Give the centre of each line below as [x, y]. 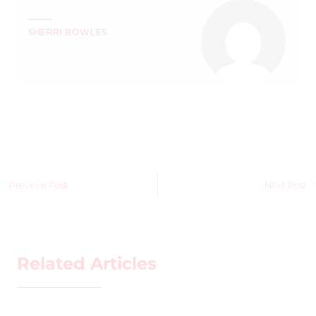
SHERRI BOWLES [68, 32]
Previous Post [38, 185]
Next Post [286, 185]
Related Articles [87, 263]
